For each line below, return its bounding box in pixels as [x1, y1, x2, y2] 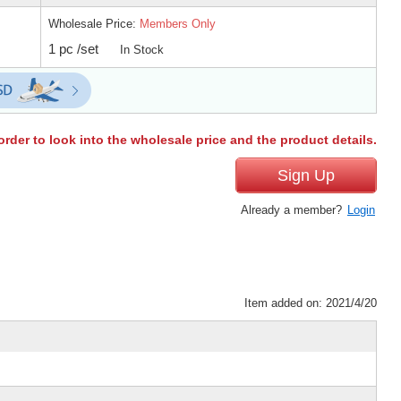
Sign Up [277, 166, 335, 184]
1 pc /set [48, 40, 98, 56]
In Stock [119, 42, 164, 56]
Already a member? [241, 202, 346, 217]
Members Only [140, 16, 216, 30]
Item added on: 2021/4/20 [244, 295, 377, 310]
